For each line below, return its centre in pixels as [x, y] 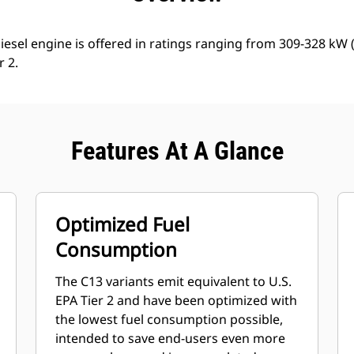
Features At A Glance [177, 151]
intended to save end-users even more [171, 338]
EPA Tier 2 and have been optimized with [177, 300]
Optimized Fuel [123, 224]
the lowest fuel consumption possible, [169, 319]
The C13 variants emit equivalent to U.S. [174, 281]
